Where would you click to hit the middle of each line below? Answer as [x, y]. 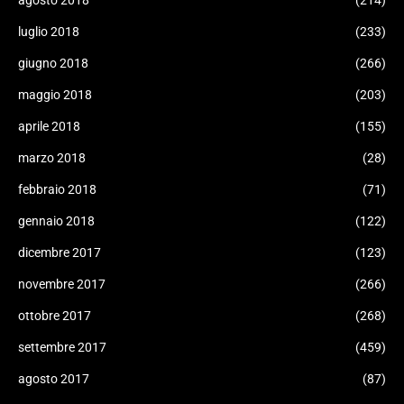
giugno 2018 [53, 63]
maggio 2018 [55, 95]
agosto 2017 [54, 379]
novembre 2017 [62, 284]
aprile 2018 [49, 126]
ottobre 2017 [55, 316]
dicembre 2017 [60, 252]
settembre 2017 [62, 347]
